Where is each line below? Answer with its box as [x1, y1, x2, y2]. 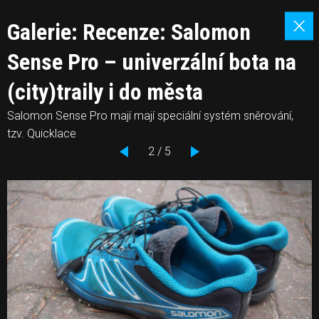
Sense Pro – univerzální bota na [7, 48, 296, 75]
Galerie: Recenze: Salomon [7, 19, 251, 46]
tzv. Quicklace [7, 127, 76, 140]
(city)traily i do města [7, 78, 203, 105]
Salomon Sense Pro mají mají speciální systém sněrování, [7, 109, 293, 122]
